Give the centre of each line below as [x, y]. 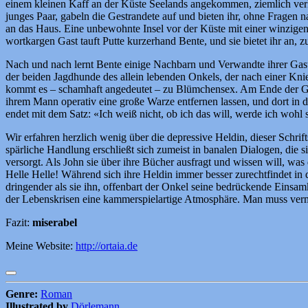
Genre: [22, 294]
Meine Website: [41, 245]
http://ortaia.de [107, 245]
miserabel [55, 222]
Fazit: [19, 222]
